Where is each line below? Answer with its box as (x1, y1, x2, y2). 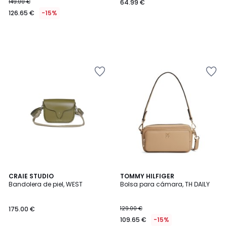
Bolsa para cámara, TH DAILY (120, 180, 210, 188)
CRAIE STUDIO (9, 172, 54, 180)
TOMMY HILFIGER (120, 172, 174, 180)
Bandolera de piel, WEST (9, 180, 83, 188)
